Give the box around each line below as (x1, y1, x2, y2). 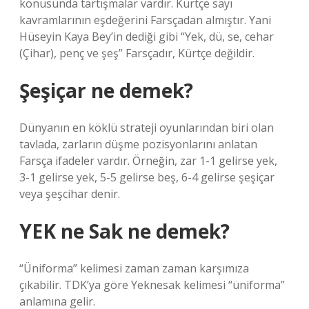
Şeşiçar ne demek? (19, 77, 193, 103)
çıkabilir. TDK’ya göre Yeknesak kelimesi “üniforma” (19, 277, 285, 292)
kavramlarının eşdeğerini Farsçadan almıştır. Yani (19, 12, 271, 28)
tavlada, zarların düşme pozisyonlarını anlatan (19, 137, 257, 152)
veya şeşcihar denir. (19, 186, 120, 201)
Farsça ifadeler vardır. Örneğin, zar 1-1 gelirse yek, (19, 153, 277, 168)
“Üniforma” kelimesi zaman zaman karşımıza (19, 261, 249, 276)
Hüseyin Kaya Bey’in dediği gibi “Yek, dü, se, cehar (19, 29, 274, 44)
